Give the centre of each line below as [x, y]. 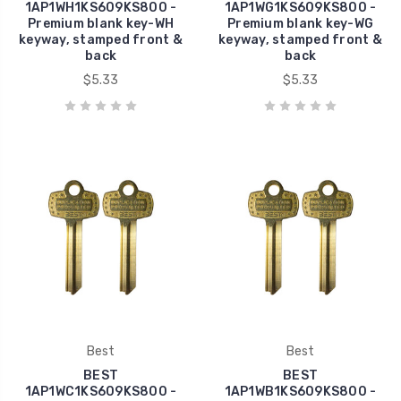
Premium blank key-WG [300, 23]
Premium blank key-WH [101, 23]
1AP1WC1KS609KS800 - [101, 391]
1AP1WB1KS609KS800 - [300, 391]
